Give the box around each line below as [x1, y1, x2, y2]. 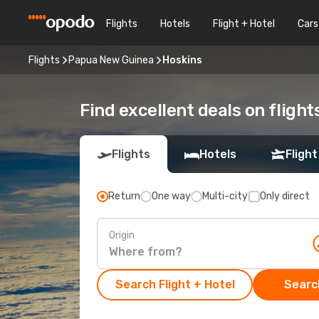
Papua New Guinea [68, 53, 154, 66]
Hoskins [162, 53, 202, 66]
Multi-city [202, 190, 248, 202]
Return [108, 190, 140, 202]
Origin [109, 229, 135, 241]
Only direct [260, 190, 310, 202]
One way [152, 190, 191, 202]
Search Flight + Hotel [115, 278, 235, 291]
